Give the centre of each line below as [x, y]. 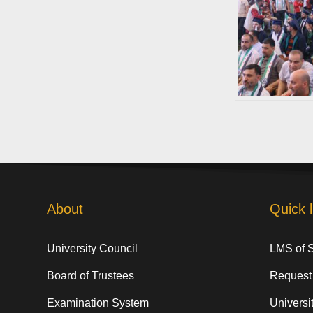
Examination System [98, 303]
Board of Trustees [91, 276]
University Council [93, 249]
